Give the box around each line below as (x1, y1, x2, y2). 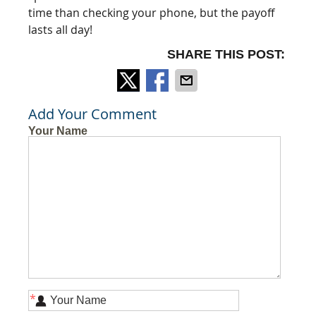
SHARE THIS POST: (166, 47, 285, 62)
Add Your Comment (28, 104, 157, 124)
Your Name (28, 125, 88, 138)
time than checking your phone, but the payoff (28, 5, 275, 21)
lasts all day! (28, 22, 93, 38)
